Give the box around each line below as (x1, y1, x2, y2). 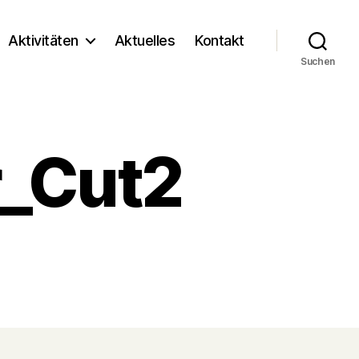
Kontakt (195, 31, 244, 49)
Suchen (300, 55, 336, 67)
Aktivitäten (8, 31, 79, 49)
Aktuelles (114, 31, 175, 49)
